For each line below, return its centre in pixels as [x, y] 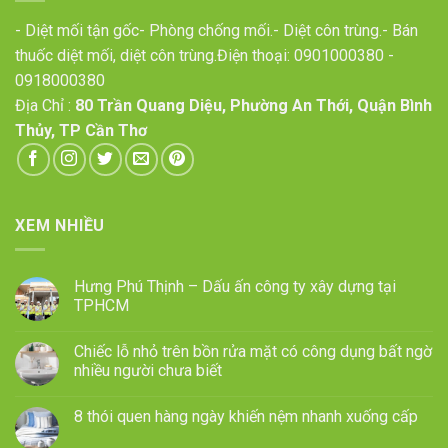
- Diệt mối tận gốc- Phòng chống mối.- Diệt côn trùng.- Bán [216, 30]
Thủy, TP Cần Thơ [81, 130]
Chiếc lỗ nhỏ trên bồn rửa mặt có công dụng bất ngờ [253, 352]
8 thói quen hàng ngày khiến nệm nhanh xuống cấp [246, 417]
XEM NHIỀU [60, 225]
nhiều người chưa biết [148, 371]
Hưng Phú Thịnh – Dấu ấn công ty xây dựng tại [235, 287]
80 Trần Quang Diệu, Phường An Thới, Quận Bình [253, 105]
